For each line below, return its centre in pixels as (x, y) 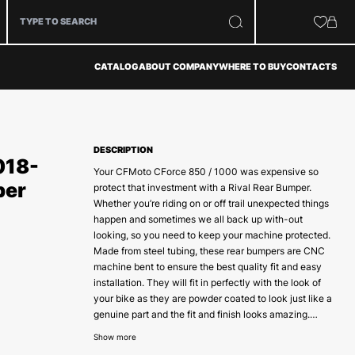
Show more (115, 338)
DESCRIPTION (123, 151)
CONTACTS (311, 67)
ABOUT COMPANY (178, 67)
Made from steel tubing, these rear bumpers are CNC (209, 251)
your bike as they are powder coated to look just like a (212, 299)
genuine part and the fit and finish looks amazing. (201, 315)
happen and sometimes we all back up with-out (198, 219)
